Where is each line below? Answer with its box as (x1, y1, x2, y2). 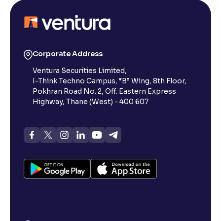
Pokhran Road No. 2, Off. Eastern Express (33, 87, 176, 96)
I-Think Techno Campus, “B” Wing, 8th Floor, (33, 76, 186, 85)
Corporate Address (33, 49, 103, 58)
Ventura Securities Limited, (33, 66, 127, 75)
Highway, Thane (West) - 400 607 (33, 97, 148, 106)
